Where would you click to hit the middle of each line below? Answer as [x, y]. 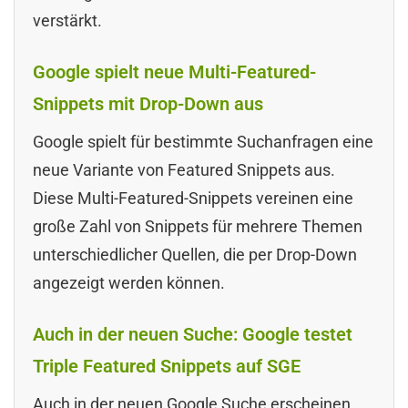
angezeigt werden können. [129, 282]
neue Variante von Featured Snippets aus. [184, 169]
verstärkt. [67, 20]
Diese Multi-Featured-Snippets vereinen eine [193, 198]
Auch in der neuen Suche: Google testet [193, 334]
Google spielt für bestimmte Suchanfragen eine [203, 141]
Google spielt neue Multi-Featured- [174, 71]
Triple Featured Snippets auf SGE [167, 366]
